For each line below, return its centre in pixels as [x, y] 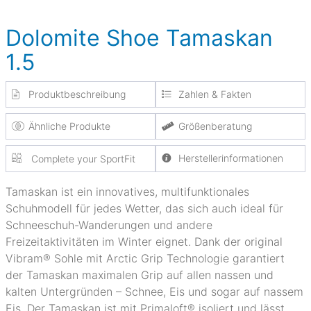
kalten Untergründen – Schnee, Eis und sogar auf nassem [154, 292]
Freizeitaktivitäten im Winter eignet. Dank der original [144, 242]
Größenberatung [215, 126]
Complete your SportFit [82, 159]
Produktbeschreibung [77, 94]
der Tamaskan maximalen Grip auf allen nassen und [140, 275]
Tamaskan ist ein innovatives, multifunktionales [127, 192]
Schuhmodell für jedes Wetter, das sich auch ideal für [144, 208]
